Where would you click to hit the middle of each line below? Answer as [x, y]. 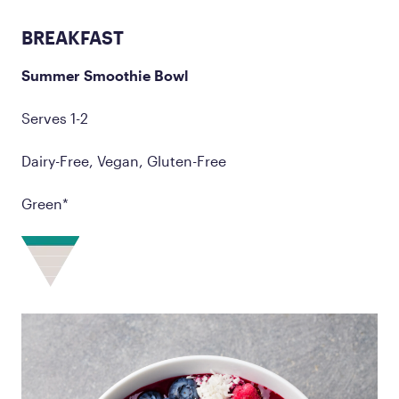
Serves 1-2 [55, 118]
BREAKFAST [73, 37]
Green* [45, 203]
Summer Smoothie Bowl [105, 75]
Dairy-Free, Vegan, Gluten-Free [124, 160]
